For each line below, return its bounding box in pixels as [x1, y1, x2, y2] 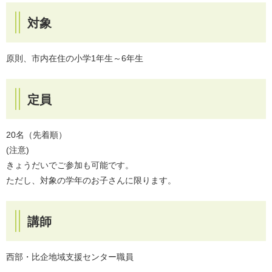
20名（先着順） [6, 129, 67, 140]
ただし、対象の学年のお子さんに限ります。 [6, 175, 176, 185]
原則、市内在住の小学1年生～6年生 [6, 53, 143, 63]
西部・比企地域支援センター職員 [6, 251, 134, 262]
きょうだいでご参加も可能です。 [6, 160, 134, 170]
